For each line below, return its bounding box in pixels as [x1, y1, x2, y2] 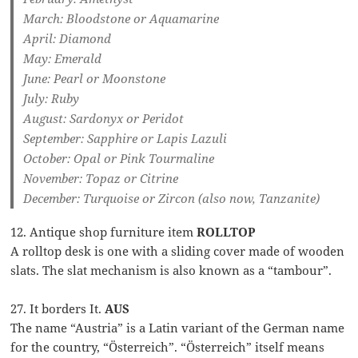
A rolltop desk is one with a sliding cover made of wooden [10, 243, 345, 260]
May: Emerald [23, 50, 102, 67]
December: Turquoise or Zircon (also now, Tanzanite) [23, 190, 320, 207]
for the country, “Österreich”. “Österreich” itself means [10, 339, 325, 356]
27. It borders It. [10, 300, 105, 317]
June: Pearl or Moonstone [23, 70, 166, 87]
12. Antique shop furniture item [10, 224, 197, 241]
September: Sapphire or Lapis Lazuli [23, 130, 228, 147]
